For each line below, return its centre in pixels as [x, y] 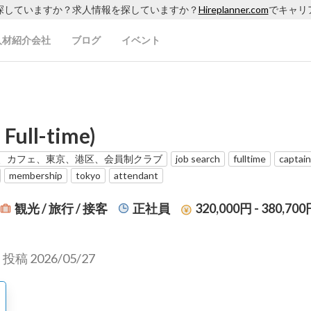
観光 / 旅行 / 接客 [61, 208]
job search [198, 159]
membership [36, 175]
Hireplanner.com [233, 9]
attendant [136, 175]
